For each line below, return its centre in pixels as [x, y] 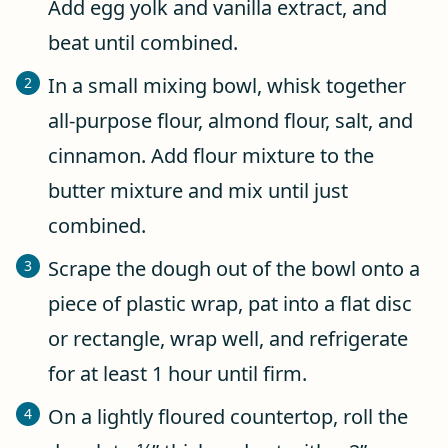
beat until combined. [143, 42]
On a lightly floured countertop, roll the [228, 416]
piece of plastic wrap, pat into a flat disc [230, 303]
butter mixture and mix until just [198, 190]
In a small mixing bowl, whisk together [227, 85]
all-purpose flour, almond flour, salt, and [230, 120]
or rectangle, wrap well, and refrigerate [228, 338]
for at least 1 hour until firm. [177, 373]
